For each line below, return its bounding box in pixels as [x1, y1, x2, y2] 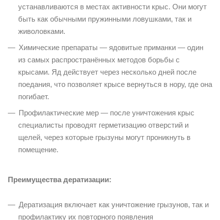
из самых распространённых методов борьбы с [18, 55, 180, 64]
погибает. [18, 92, 49, 101]
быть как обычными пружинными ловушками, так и [18, 14, 192, 23]
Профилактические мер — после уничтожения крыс [19, 108, 194, 117]
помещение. [18, 145, 58, 154]
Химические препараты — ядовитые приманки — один [19, 43, 203, 52]
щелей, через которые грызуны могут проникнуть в [18, 133, 191, 141]
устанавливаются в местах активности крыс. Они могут [18, 2, 207, 11]
